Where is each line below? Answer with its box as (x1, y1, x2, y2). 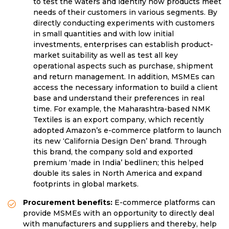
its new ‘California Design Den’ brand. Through (33, 136, 207, 146)
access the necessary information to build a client (33, 83, 218, 93)
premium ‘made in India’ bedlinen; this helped (33, 158, 203, 168)
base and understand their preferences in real (33, 94, 204, 103)
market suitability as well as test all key (33, 51, 178, 60)
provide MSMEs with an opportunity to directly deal (23, 209, 214, 218)
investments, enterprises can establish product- (33, 40, 213, 50)
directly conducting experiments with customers (33, 18, 215, 28)
